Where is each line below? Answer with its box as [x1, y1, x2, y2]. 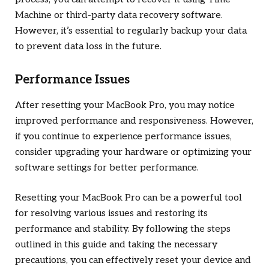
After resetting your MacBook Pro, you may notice [15, 100, 235, 112]
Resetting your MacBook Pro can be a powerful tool [15, 192, 242, 204]
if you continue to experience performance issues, [15, 131, 232, 143]
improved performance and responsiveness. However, [15, 115, 253, 127]
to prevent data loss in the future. [15, 40, 162, 52]
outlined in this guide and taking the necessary [15, 239, 217, 251]
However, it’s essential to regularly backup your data [15, 25, 247, 37]
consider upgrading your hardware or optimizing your [15, 147, 252, 159]
